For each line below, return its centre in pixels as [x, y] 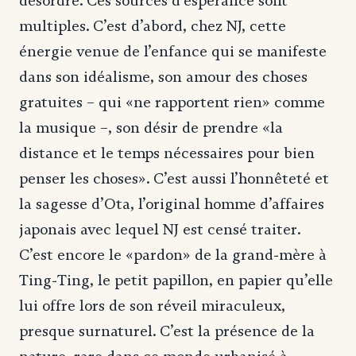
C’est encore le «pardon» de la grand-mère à [173, 255]
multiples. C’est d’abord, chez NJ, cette [153, 26]
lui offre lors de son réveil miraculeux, [152, 306]
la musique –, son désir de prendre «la [151, 128]
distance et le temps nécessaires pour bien [167, 153]
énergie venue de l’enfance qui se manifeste [173, 51]
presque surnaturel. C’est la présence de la [167, 331]
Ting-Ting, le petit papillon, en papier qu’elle [176, 280]
